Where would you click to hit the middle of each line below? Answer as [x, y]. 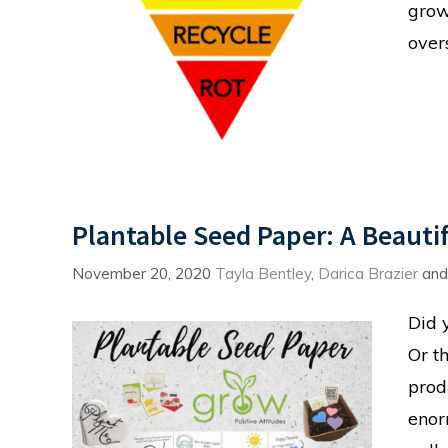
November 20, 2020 [141, 274]
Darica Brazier [368, 274]
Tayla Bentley [263, 274]
